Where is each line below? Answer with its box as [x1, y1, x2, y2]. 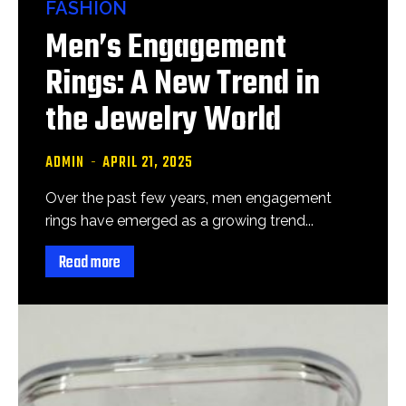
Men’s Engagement [45, 23, 286, 74]
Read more [59, 250, 121, 276]
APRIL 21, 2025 [102, 151, 193, 175]
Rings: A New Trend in [45, 59, 320, 111]
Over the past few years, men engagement [45, 189, 332, 207]
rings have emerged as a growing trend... [45, 212, 314, 229]
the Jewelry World [45, 95, 281, 147]
